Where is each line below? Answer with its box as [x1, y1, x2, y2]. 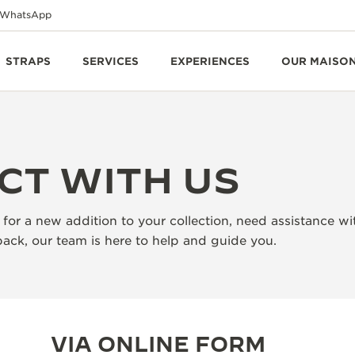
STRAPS [6, 55, 51, 67]
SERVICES [82, 55, 139, 67]
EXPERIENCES [170, 55, 250, 67]
